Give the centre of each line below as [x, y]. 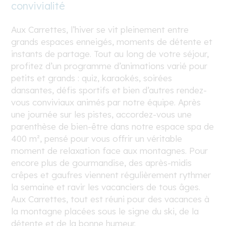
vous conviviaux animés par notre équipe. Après [106, 102]
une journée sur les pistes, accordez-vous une [102, 114]
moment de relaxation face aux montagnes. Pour [110, 150]
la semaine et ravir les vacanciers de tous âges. [106, 187]
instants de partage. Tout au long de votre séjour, [110, 53]
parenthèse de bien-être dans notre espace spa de [113, 126]
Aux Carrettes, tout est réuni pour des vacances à [110, 199]
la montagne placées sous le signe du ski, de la [105, 211]
